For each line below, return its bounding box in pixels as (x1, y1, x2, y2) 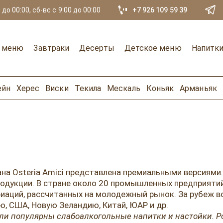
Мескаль (107, 83, 140, 93)
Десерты (79, 43, 114, 53)
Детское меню (124, 43, 182, 53)
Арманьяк (180, 83, 217, 93)
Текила (74, 83, 102, 93)
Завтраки (33, 43, 70, 53)
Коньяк (146, 83, 174, 93)
